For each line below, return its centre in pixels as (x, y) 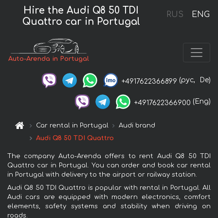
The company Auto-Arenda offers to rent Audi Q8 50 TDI (109, 156)
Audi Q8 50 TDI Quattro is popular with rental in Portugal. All (109, 188)
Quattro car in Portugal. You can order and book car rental (109, 166)
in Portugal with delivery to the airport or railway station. (102, 175)
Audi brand (137, 126)
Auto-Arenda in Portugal (49, 59)
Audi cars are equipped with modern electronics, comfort (109, 197)
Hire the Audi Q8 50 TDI (81, 10)
